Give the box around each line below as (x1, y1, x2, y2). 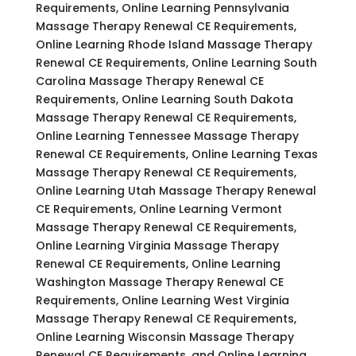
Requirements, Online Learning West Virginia (35, 292, 289, 308)
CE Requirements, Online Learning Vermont (35, 200, 282, 217)
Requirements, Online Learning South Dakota (35, 91, 293, 107)
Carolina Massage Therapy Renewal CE (35, 72, 264, 89)
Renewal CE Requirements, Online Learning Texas (35, 145, 318, 162)
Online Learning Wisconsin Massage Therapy (35, 328, 294, 345)
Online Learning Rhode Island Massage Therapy (35, 36, 312, 52)
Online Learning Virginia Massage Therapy (35, 237, 279, 253)
